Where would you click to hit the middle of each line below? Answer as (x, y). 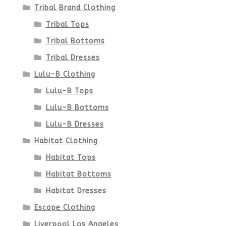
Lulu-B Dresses (75, 125)
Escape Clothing (65, 208)
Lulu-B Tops (69, 91)
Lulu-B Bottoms (77, 108)
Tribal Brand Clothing (75, 8)
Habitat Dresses (76, 191)
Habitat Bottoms (78, 175)
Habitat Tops (71, 158)
